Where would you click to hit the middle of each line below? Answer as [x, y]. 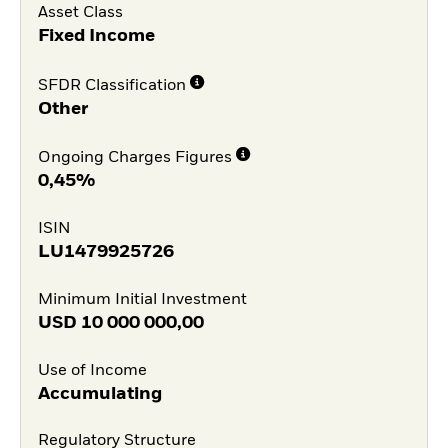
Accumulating [99, 393]
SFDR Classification [111, 85]
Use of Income [92, 370]
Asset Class [80, 12]
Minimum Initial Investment [142, 299]
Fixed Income [96, 35]
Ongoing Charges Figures [134, 158]
